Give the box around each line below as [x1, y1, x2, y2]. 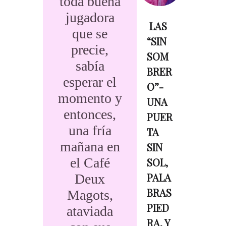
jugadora [65, 10, 115, 25]
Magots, [67, 187, 113, 203]
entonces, [64, 106, 117, 122]
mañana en [60, 139, 120, 154]
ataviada [67, 203, 114, 219]
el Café [70, 155, 110, 171]
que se [72, 26, 108, 41]
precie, [71, 42, 109, 58]
